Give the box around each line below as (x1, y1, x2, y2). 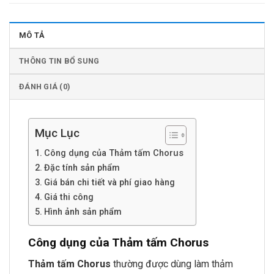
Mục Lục (35, 126, 80, 141)
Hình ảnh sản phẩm (43, 207, 122, 218)
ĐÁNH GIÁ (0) (19, 82, 71, 92)
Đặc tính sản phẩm (43, 163, 120, 174)
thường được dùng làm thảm (111, 257, 233, 270)
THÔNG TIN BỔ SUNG (19, 56, 100, 66)
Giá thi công (43, 192, 94, 203)
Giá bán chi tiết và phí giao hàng (43, 177, 175, 188)
